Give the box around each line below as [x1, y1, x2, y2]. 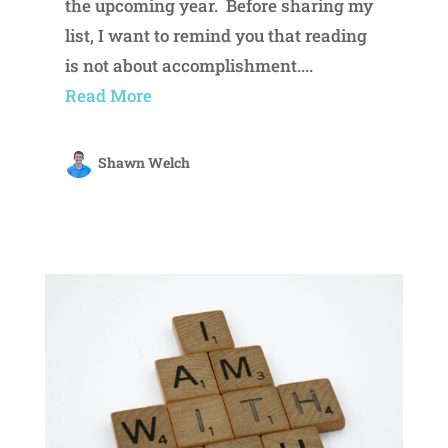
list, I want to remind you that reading [64, 23, 367, 47]
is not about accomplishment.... [64, 53, 313, 77]
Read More [64, 83, 152, 107]
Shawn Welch [97, 152, 190, 172]
